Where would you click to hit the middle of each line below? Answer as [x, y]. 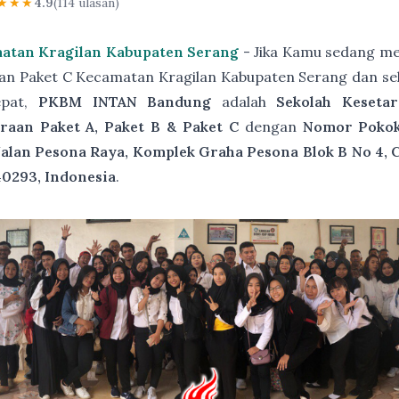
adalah [244, 102]
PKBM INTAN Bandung [125, 102]
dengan [270, 126]
